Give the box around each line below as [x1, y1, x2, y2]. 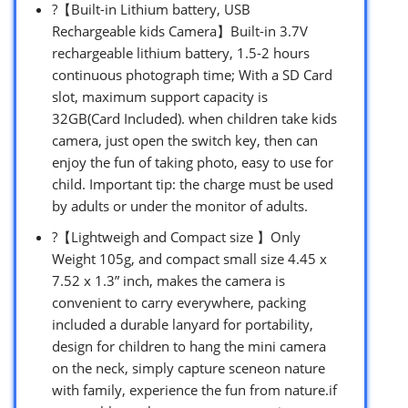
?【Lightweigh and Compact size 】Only [52, 227, 301, 246]
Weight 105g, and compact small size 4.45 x [52, 249, 327, 268]
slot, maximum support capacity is [52, 87, 268, 106]
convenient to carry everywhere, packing [52, 292, 306, 311]
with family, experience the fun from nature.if [52, 380, 337, 399]
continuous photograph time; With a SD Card [52, 65, 332, 84]
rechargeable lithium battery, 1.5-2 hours [52, 43, 310, 62]
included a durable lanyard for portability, [52, 314, 313, 333]
